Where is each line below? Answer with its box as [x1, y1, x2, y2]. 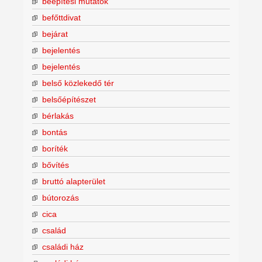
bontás [42, 127, 67, 137]
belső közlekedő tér [42, 78, 114, 88]
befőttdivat [42, 12, 81, 22]
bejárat [42, 29, 68, 39]
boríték [42, 143, 68, 153]
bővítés [42, 160, 69, 170]
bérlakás [42, 111, 74, 120]
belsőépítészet [42, 94, 96, 104]
